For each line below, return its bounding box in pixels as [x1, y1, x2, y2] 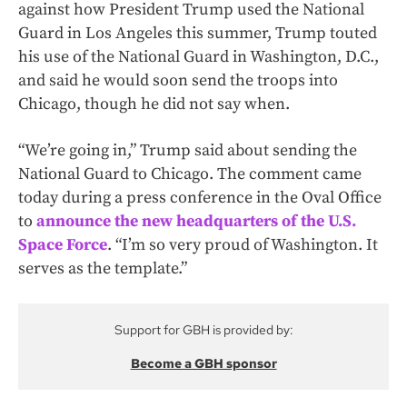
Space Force [18, 234, 107, 256]
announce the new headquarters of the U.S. [36, 211, 356, 233]
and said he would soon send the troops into [18, 70, 338, 92]
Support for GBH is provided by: [114, 322, 293, 339]
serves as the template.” [18, 258, 187, 280]
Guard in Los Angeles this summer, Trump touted [18, 23, 377, 45]
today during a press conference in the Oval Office [18, 187, 382, 209]
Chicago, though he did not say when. [18, 94, 290, 115]
